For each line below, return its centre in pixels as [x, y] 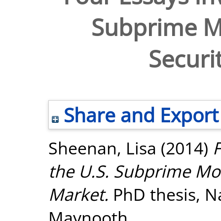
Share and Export [139, 115]
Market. [78, 194]
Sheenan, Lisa [102, 148]
